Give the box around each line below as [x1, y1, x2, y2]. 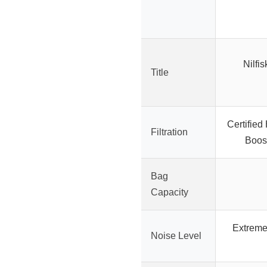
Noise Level [151, 231, 201, 241]
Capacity [151, 187, 188, 198]
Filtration [151, 127, 188, 138]
